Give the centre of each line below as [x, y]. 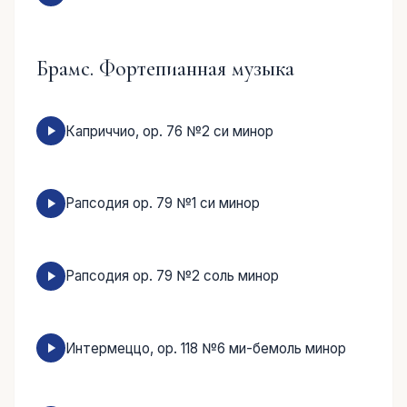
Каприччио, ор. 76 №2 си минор [169, 131]
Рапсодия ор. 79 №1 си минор [163, 203]
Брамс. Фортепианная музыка [165, 68]
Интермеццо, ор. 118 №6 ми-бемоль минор [206, 348]
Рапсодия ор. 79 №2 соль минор [172, 276]
